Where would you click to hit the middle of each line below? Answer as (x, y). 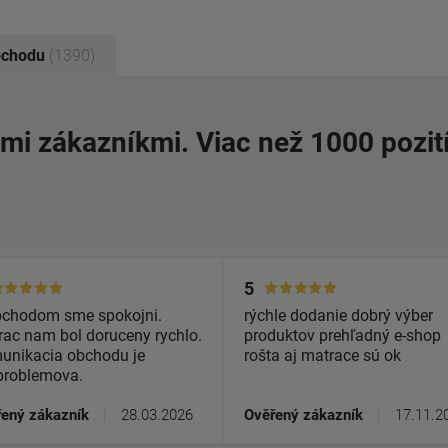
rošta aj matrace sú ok (322, 356)
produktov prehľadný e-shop (342, 336)
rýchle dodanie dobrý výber (338, 316)
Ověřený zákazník (303, 415)
